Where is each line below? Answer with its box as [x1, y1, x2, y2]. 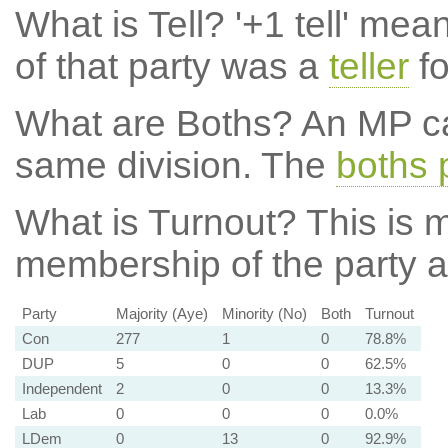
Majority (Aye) [115, 305, 208, 322]
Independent [21, 380, 102, 397]
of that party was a [14, 46, 329, 87]
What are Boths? [14, 103, 293, 144]
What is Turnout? [14, 202, 297, 243]
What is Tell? [14, 4, 225, 45]
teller [328, 46, 409, 87]
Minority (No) [221, 305, 307, 322]
